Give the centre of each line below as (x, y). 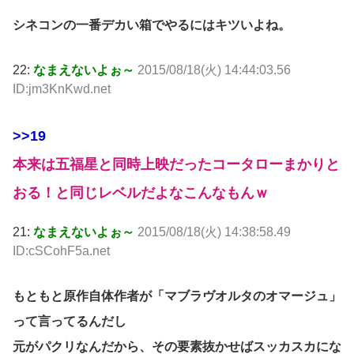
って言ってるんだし (70, 321)
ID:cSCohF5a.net (61, 250)
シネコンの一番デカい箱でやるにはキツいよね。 (152, 25)
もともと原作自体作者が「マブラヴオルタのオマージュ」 (177, 296)
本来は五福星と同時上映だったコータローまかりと (176, 164)
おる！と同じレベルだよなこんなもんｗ (141, 192)
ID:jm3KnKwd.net (62, 89)
